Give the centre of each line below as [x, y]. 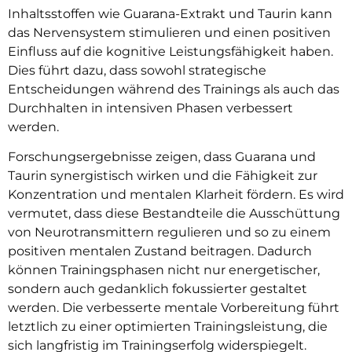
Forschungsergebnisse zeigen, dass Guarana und [162, 157]
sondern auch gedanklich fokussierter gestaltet [158, 289]
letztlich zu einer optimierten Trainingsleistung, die [168, 327]
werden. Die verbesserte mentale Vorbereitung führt [174, 308]
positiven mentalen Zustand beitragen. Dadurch [160, 251]
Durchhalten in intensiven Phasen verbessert [150, 108]
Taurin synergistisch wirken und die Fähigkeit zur [163, 176]
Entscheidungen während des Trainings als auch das [174, 89]
